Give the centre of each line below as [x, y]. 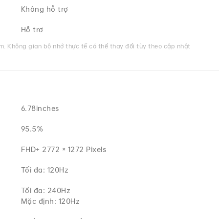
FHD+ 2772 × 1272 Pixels [64, 149]
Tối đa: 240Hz [46, 190]
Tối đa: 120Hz [45, 170]
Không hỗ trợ [44, 9]
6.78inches [40, 108]
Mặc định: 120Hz [50, 201]
